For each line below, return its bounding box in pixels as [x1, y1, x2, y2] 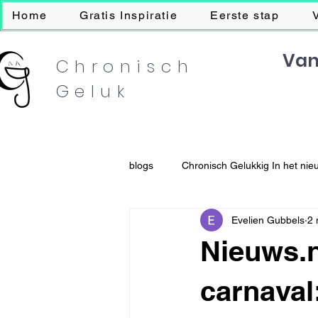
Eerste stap [210, 8, 280, 22]
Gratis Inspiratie [79, 8, 178, 22]
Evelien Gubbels [231, 214, 305, 226]
